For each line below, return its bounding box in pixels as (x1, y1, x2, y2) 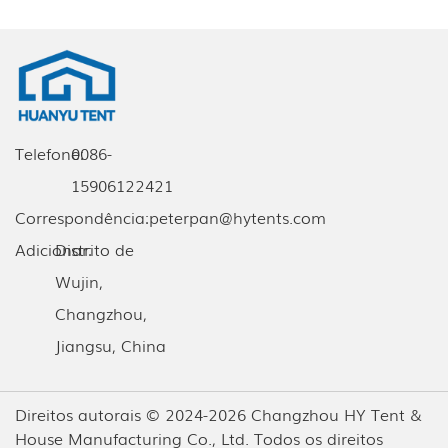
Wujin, (55, 268, 103, 293)
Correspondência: (15, 204, 149, 229)
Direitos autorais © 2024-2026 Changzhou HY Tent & (15, 401, 422, 426)
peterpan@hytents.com (149, 204, 326, 229)
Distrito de (55, 236, 134, 261)
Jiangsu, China (55, 332, 166, 357)
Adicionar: (15, 236, 92, 261)
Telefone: (15, 140, 84, 165)
